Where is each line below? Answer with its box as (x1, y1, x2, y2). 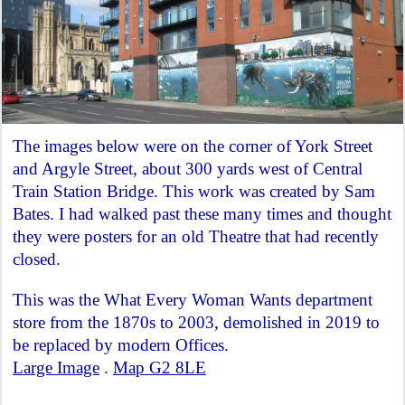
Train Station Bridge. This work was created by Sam (13, 182, 375, 202)
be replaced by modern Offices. (13, 335, 229, 355)
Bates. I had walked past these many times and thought (13, 204, 391, 224)
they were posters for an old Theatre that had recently (13, 227, 379, 247)
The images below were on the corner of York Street (13, 137, 372, 156)
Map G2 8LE (113, 358, 206, 378)
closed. (13, 250, 61, 269)
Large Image (13, 358, 99, 378)
